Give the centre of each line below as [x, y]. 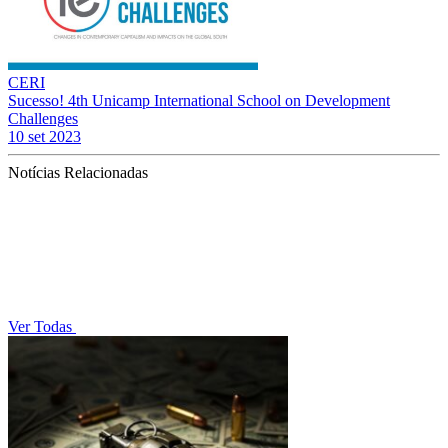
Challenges [43, 118]
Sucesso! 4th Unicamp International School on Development [199, 100]
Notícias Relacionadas [78, 172]
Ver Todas [42, 326]
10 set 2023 [44, 136]
